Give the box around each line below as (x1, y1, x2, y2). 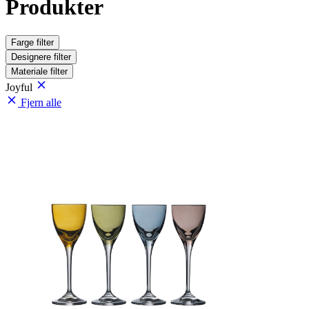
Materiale (11, 66, 50, 77)
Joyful (6, 81, 35, 93)
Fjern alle (21, 96, 61, 108)
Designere (11, 51, 54, 62)
